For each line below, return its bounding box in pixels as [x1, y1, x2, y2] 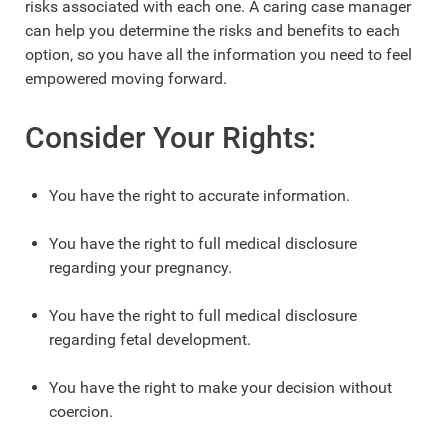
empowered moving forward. [25, 69, 231, 89]
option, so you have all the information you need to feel [25, 45, 412, 65]
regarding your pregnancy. [49, 258, 232, 278]
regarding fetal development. [49, 330, 251, 350]
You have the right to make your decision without [49, 378, 392, 398]
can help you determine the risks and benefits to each [25, 21, 400, 41]
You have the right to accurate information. [49, 186, 350, 206]
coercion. [49, 402, 113, 422]
